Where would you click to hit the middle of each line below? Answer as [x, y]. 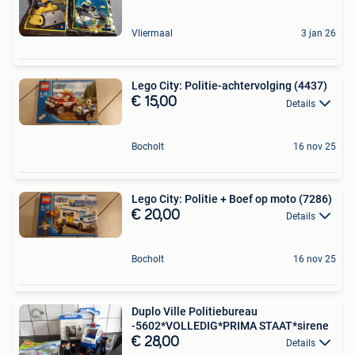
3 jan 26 [319, 34]
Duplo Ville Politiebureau [195, 311]
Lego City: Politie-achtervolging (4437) [229, 86]
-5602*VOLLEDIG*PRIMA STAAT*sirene [230, 325]
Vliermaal [152, 34]
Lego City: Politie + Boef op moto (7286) [232, 198]
